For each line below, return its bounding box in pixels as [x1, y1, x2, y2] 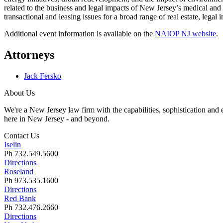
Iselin [4, 140, 21, 149]
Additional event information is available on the [4, 29, 155, 38]
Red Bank [4, 194, 36, 203]
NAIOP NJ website [155, 29, 216, 38]
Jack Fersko [24, 71, 61, 80]
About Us [4, 88, 35, 97]
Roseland [4, 167, 33, 176]
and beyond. [69, 114, 110, 123]
